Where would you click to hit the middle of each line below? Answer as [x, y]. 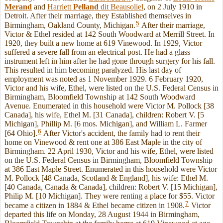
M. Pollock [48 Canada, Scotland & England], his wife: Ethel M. [106, 178]
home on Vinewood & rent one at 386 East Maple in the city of [103, 142]
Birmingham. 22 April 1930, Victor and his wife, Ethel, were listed [109, 151]
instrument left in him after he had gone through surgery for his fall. [110, 61]
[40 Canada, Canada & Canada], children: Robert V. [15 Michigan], [111, 187]
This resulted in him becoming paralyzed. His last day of [93, 70]
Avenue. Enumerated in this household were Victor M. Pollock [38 [109, 106]
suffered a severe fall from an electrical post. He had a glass [97, 52]
